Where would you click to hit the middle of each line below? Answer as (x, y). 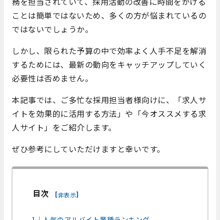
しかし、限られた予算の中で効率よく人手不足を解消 (109, 50)
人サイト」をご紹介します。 (64, 127)
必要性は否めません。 (52, 78)
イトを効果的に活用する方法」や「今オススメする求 (109, 113)
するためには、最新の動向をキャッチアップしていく (109, 64)
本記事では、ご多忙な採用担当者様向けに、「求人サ (109, 99)
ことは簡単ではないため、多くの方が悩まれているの (109, 15)
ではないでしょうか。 (52, 29)
